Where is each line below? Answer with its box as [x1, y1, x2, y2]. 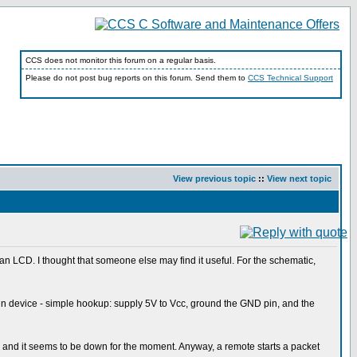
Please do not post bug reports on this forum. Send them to [25, 73, 248, 82]
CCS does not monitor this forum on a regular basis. [25, 56, 216, 65]
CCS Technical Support [248, 73, 333, 82]
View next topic [267, 174, 331, 183]
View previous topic [173, 174, 256, 183]
